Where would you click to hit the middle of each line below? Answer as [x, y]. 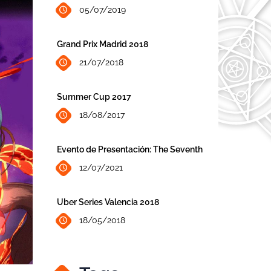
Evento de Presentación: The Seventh [129, 149]
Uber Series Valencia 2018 [108, 202]
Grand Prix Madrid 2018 [102, 44]
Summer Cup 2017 [94, 96]
